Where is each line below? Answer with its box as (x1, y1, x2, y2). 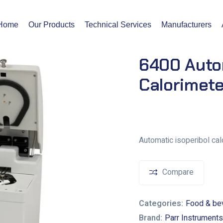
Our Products (28, 20, 75, 29)
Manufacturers (161, 20, 212, 29)
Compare (162, 166, 194, 178)
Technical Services (85, 20, 151, 29)
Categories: (139, 198, 183, 210)
